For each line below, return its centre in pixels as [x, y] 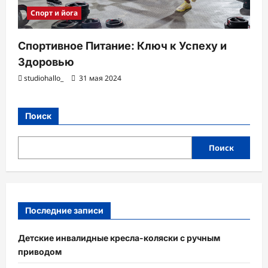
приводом [40, 251]
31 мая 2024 [99, 78]
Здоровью [46, 62]
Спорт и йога [54, 13]
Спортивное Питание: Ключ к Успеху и [122, 46]
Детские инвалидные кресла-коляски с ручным [119, 237]
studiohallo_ [44, 78]
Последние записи [64, 210]
